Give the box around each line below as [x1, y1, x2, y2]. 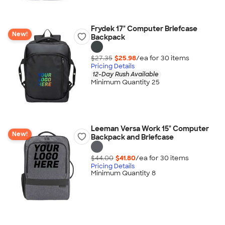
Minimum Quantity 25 [90, 78, 160, 87]
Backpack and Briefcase [90, 133, 174, 142]
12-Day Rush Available [92, 70, 159, 78]
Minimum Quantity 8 [90, 169, 156, 178]
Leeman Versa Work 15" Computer [90, 124, 209, 133]
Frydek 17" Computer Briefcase [90, 24, 197, 33]
